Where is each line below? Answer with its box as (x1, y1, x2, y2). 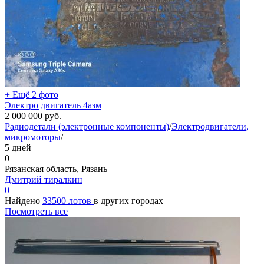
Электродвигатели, (171, 121, 249, 131)
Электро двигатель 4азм (5, 100, 101, 110)
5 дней (5, 142, 31, 153)
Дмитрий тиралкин (5, 174, 82, 184)
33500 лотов (42, 195, 94, 206)
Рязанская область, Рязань (5, 163, 107, 174)
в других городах (94, 195, 163, 206)
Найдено (5, 195, 42, 206)
